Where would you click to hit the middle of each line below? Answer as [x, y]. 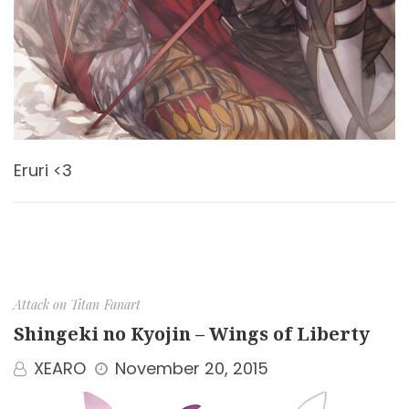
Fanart [122, 304]
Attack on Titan [57, 304]
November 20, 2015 [192, 368]
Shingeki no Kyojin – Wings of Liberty [192, 333]
